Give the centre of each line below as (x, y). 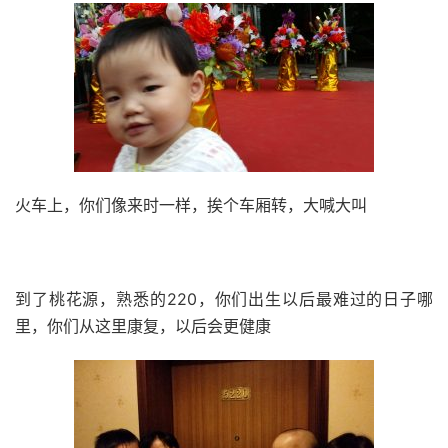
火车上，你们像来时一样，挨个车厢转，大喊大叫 (191, 205)
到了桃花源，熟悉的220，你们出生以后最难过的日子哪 (224, 299)
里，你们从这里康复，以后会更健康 (143, 326)
